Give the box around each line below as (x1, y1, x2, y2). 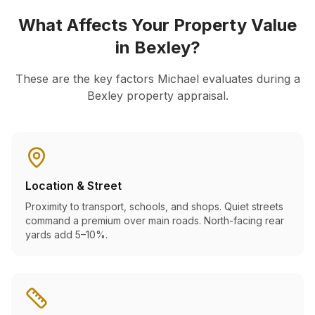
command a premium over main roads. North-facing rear (25, 214, 284, 226)
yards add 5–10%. (25, 229, 108, 240)
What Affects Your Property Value (18, 15, 297, 35)
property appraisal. (122, 89, 229, 103)
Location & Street (25, 179, 122, 193)
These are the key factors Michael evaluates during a (15, 72, 300, 86)
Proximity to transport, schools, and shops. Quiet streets (25, 200, 283, 212)
